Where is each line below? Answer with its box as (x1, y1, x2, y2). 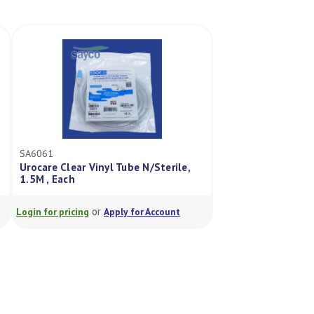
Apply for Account (104, 205, 180, 218)
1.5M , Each (20, 172, 75, 186)
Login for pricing (16, 205, 89, 218)
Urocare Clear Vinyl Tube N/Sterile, (20, 161, 190, 174)
